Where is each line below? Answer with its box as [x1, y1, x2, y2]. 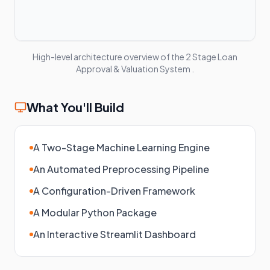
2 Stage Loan [186, 51, 237, 62]
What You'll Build [27, 99, 124, 115]
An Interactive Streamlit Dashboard [33, 228, 196, 240]
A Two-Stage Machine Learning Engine [33, 141, 210, 154]
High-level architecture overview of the [33, 51, 186, 62]
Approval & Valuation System [76, 63, 190, 74]
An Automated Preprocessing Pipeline [33, 163, 209, 175]
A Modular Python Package [33, 206, 157, 219]
